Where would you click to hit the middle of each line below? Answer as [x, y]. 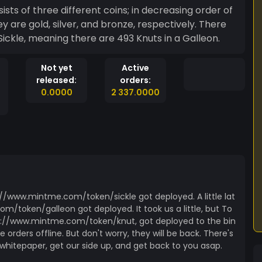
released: [56, 80]
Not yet [56, 68]
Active [135, 68]
